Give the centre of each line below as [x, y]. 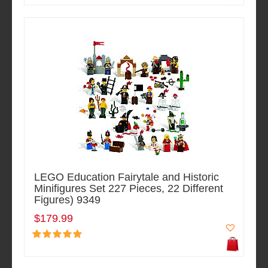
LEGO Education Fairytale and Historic [127, 177]
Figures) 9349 [67, 200]
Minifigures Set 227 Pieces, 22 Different [129, 189]
